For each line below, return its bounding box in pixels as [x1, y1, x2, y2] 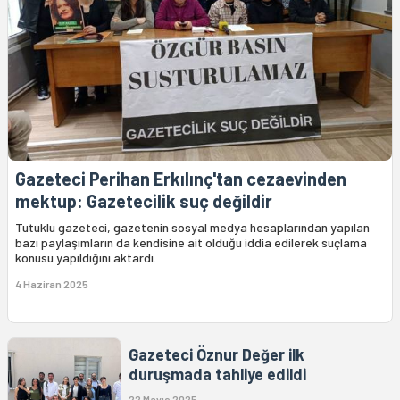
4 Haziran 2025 [15, 278, 88, 291]
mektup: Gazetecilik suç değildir [15, 190, 272, 212]
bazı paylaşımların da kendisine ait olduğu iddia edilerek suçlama [15, 235, 367, 251]
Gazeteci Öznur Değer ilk [129, 345, 304, 365]
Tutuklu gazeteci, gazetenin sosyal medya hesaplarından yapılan [15, 220, 370, 236]
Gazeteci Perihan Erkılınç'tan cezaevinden [15, 168, 346, 190]
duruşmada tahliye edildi [129, 364, 306, 385]
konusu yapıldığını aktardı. [15, 250, 156, 266]
